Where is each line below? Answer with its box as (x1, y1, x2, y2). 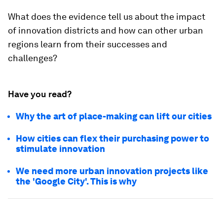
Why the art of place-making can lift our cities (16, 111, 212, 121)
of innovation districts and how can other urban (8, 25, 203, 36)
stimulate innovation (16, 144, 105, 154)
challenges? (8, 53, 57, 63)
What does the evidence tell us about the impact (8, 11, 205, 22)
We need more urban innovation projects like (16, 166, 208, 176)
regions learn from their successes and (8, 39, 167, 49)
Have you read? (8, 89, 72, 99)
